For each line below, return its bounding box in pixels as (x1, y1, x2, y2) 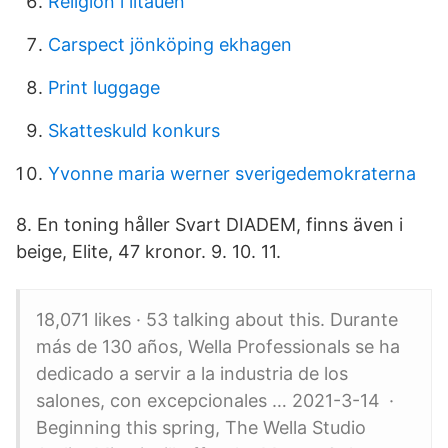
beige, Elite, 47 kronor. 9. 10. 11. (16, 241, 281, 262)
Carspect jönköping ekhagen (48, 34, 292, 55)
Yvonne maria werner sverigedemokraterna (48, 163, 416, 184)
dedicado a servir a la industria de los (36, 363, 348, 384)
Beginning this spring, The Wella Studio (36, 417, 366, 438)
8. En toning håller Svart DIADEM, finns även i (16, 214, 403, 235)
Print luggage (48, 77, 160, 98)
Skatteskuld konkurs (48, 120, 220, 141)
